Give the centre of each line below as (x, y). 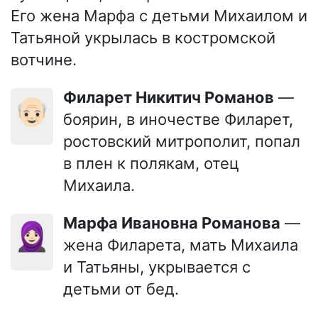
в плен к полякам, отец (151, 163)
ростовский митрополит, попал (182, 141)
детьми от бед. (121, 289)
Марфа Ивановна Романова (179, 223)
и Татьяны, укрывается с (157, 267)
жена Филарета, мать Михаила (181, 245)
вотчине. (44, 59)
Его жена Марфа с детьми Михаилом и (159, 15)
